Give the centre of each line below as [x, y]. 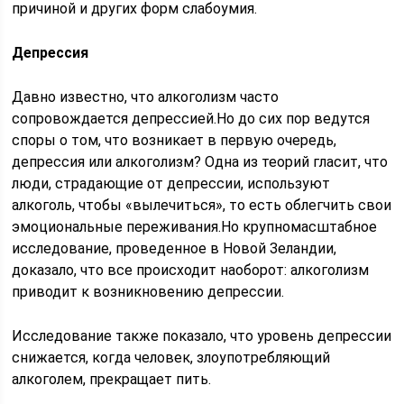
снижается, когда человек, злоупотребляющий [171, 358]
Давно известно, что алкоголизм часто [146, 97]
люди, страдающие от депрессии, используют [171, 184]
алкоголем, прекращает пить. [112, 379]
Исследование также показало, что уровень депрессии [202, 336]
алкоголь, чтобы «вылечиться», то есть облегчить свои [202, 205]
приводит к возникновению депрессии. [148, 292]
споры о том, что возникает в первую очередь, [174, 140]
